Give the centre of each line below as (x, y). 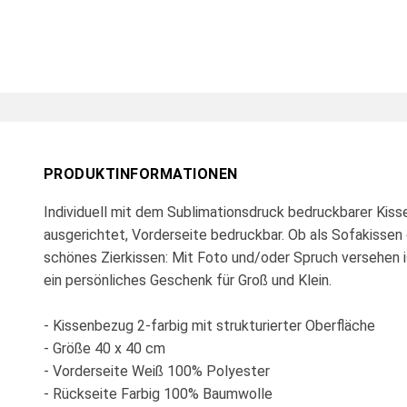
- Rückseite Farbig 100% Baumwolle (158, 393)
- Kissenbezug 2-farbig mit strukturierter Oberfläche (209, 325)
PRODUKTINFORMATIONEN (141, 174)
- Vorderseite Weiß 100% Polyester (157, 371)
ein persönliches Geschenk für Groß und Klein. (188, 280)
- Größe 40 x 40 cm (104, 348)
